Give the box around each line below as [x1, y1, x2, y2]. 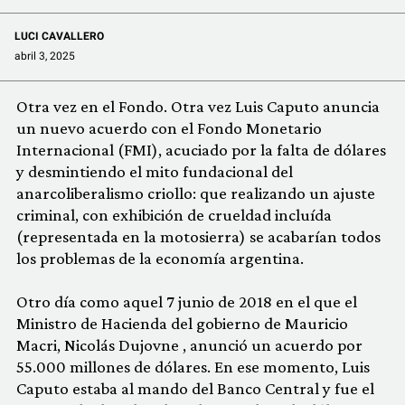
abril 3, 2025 [14, 49, 75, 62]
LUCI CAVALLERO [14, 29, 104, 42]
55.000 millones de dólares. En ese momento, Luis [16, 356, 370, 376]
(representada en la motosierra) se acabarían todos [16, 226, 381, 246]
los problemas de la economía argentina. [16, 248, 304, 268]
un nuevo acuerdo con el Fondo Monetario [16, 118, 322, 137]
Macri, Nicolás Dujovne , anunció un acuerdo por [16, 334, 363, 354]
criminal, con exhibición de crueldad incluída [16, 204, 332, 224]
